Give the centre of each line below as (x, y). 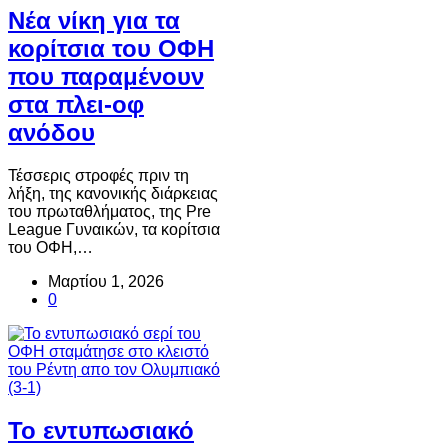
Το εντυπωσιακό (101, 431)
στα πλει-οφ (76, 105)
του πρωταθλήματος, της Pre (109, 212)
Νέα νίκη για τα (94, 21)
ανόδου (51, 133)
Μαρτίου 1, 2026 (106, 282)
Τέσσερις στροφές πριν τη (98, 176)
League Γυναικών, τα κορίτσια (114, 230)
